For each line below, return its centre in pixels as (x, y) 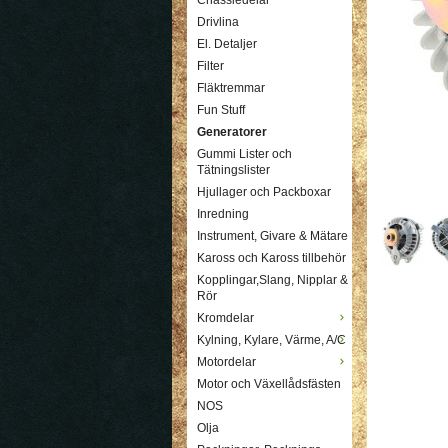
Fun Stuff (221, 110)
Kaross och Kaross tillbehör (271, 258)
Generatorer (232, 132)
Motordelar (226, 362)
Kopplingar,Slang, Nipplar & (272, 280)
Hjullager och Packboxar (264, 192)
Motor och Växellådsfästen (269, 384)
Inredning (223, 214)
